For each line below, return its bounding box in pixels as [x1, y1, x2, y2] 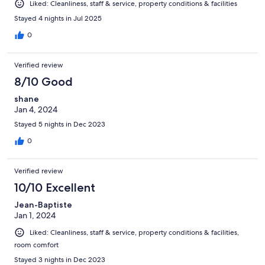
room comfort [14, 240, 59, 250]
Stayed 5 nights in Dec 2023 [14, 119, 105, 129]
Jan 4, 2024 [14, 104, 57, 115]
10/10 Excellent [14, 180, 95, 195]
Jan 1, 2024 [14, 209, 56, 221]
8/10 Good [14, 74, 73, 89]
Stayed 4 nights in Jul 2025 [14, 13, 102, 23]
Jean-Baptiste [14, 199, 72, 210]
